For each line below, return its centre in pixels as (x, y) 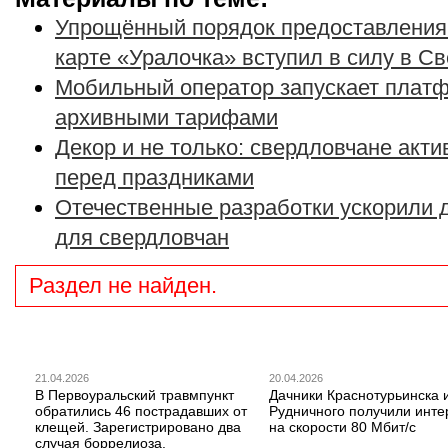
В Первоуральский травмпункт (134, 394)
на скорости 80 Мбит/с (342, 426)
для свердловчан (142, 237)
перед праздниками (154, 177)
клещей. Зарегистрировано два (138, 426)
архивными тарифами (166, 117)
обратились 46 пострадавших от (141, 410)
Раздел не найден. (123, 285)
